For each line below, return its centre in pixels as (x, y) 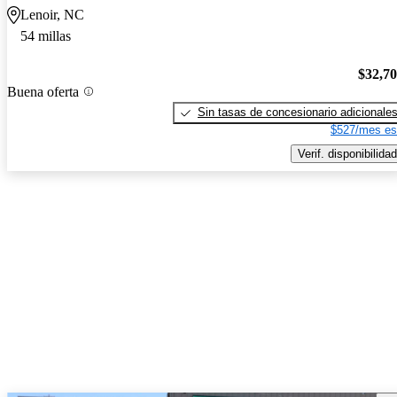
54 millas (46, 36)
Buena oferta (43, 91)
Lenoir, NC (52, 15)
